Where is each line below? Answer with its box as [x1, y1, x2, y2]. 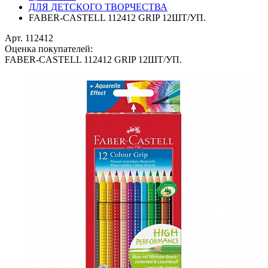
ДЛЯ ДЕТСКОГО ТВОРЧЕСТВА [29, 2, 167, 12]
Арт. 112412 [5, 33, 53, 43]
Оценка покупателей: [5, 44, 93, 54]
